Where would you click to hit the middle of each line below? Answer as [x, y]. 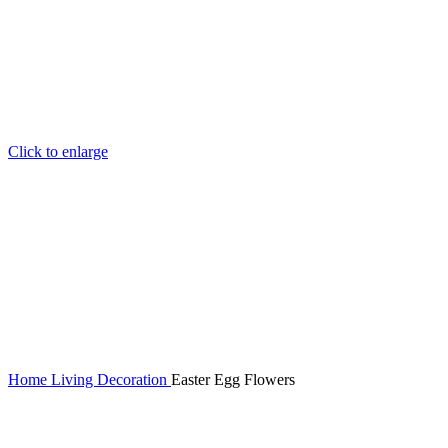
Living [74, 380]
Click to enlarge [58, 152]
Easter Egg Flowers [233, 380]
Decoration [134, 380]
